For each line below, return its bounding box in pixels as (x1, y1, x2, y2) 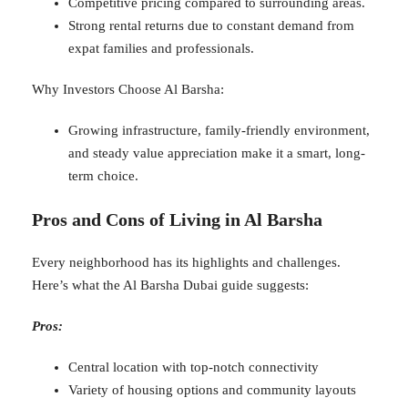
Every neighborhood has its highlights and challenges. (32, 254, 341, 270)
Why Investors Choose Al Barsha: (32, 81, 224, 97)
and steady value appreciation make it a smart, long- (68, 145, 365, 160)
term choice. (68, 168, 138, 183)
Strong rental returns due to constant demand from (68, 17, 354, 33)
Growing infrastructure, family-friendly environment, (68, 122, 370, 138)
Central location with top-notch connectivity (68, 359, 319, 374)
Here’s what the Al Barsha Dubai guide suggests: (32, 277, 309, 292)
